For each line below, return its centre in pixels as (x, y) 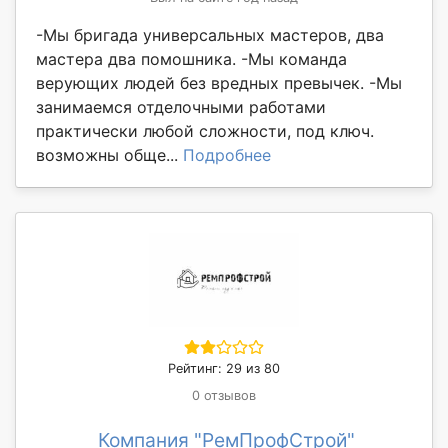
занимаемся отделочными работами (181, 107)
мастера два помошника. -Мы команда (191, 59)
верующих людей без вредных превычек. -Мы (219, 83)
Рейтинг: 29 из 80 (224, 369)
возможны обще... (109, 155)
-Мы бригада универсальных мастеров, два (210, 35)
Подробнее (227, 155)
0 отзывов (224, 396)
